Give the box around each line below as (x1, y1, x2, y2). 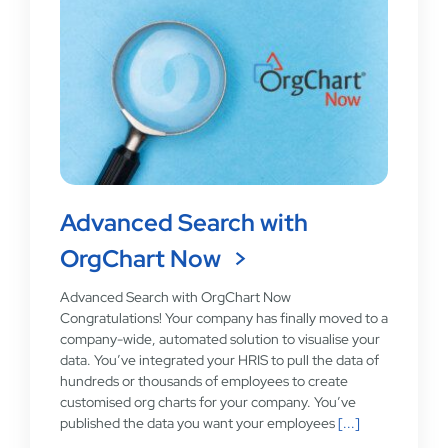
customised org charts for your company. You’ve (59, 393, 356, 412)
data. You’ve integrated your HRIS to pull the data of (59, 351, 379, 370)
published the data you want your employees (59, 414, 335, 433)
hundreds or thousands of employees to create (59, 372, 348, 391)
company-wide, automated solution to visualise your (59, 330, 380, 349)
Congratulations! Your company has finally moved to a (59, 309, 388, 328)
